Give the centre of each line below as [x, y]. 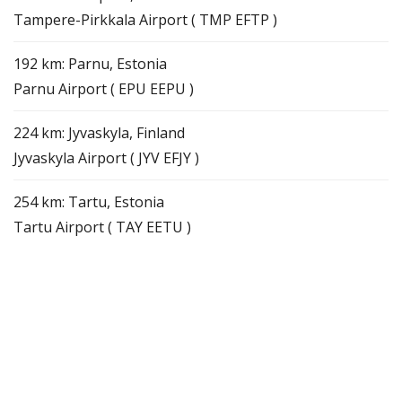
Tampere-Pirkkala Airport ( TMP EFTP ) [145, 19]
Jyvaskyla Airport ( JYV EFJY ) [106, 157]
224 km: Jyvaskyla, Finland [99, 132]
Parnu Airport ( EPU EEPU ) [104, 88]
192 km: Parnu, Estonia [90, 63]
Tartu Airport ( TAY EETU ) [102, 227]
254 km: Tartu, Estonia [89, 201]
